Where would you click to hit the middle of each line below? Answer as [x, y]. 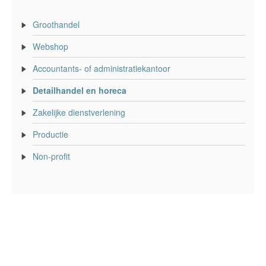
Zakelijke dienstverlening [79, 112]
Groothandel [56, 24]
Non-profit [51, 156]
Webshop [50, 46]
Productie [50, 134]
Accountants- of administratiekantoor [102, 68]
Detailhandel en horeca [80, 90]
